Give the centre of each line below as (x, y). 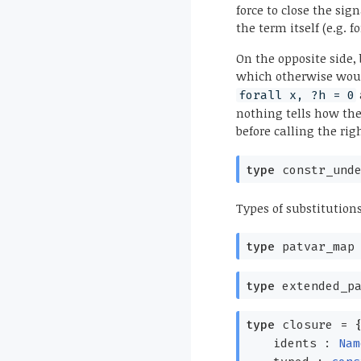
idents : (305, 344)
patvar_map (314, 247)
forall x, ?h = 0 (296, 95)
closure (303, 325)
